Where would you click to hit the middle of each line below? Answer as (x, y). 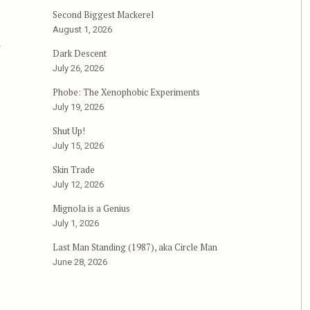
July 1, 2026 (75, 224)
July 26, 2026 (78, 69)
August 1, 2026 (82, 30)
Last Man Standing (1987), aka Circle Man (135, 247)
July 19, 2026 (78, 107)
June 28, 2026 (80, 262)
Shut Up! (69, 131)
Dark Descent (79, 54)
